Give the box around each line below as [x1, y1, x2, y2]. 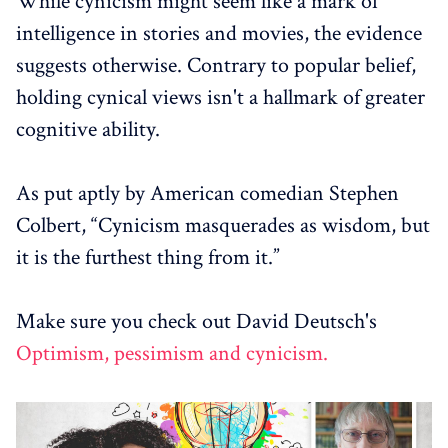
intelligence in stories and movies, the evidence [16, 19, 422, 49]
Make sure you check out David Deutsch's [16, 307, 377, 337]
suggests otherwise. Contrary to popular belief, [16, 51, 416, 81]
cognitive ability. [16, 115, 160, 145]
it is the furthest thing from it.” [16, 243, 280, 273]
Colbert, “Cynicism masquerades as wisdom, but [16, 211, 430, 241]
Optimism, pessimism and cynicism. [16, 339, 328, 369]
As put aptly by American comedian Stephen [16, 179, 399, 209]
